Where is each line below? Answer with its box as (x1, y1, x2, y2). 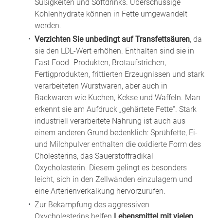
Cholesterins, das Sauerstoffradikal (35, 151, 153, 161)
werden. (35, 20, 61, 30)
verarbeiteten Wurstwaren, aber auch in (35, 81, 167, 91)
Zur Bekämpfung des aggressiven (35, 200, 149, 209)
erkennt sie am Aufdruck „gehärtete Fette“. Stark (35, 104, 197, 114)
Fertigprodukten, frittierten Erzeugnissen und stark (35, 69, 204, 79)
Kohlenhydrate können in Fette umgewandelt (35, 9, 187, 18)
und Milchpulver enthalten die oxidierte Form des (35, 139, 201, 149)
